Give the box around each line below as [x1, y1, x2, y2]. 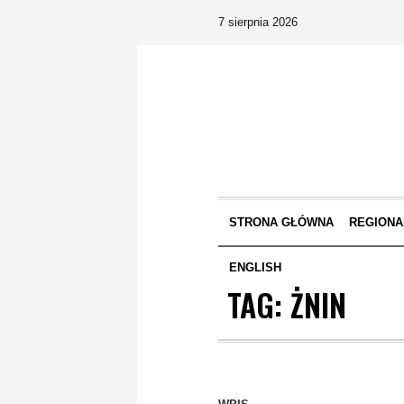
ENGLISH [228, 261, 281, 274]
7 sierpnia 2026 [218, 15, 298, 29]
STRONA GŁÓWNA [228, 216, 334, 229]
